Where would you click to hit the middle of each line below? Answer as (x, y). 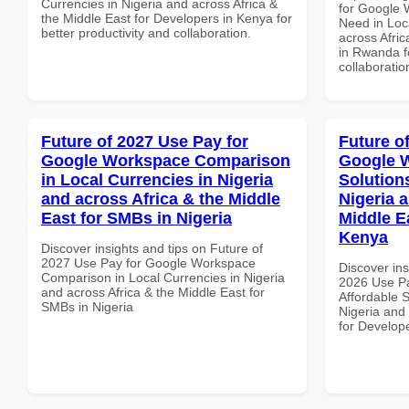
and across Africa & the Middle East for (153, 292)
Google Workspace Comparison (166, 160)
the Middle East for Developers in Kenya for (167, 18)
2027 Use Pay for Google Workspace (148, 262)
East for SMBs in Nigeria (136, 218)
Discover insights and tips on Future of (152, 248)
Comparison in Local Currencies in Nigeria (163, 277)
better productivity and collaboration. (146, 32)
